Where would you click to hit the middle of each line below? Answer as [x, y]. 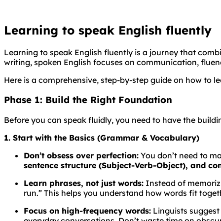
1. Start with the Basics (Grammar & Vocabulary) [102, 138]
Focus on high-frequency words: [87, 211]
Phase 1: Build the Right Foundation [88, 100]
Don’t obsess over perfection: [81, 155]
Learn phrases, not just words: [84, 183]
